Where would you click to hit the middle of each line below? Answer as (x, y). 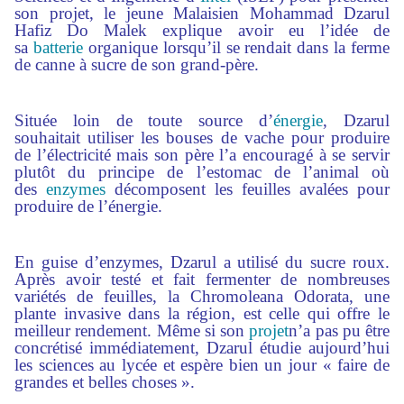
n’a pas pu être (339, 331)
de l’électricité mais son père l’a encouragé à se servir (202, 155)
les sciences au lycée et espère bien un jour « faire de (202, 365)
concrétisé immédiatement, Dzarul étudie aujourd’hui (202, 348)
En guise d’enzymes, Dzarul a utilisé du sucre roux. (202, 262)
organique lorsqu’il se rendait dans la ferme (236, 47)
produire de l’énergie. (88, 206)
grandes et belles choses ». (105, 382)
